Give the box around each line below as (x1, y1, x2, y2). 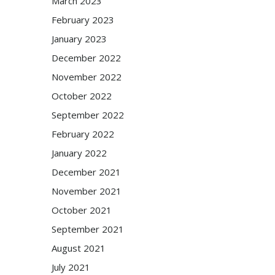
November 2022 (51, 70, 122, 83)
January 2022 (51, 146, 107, 159)
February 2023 (51, 13, 114, 26)
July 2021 (51, 260, 90, 273)
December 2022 (51, 51, 121, 64)
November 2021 (51, 184, 122, 197)
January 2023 (51, 32, 107, 45)
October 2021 (51, 203, 112, 216)
